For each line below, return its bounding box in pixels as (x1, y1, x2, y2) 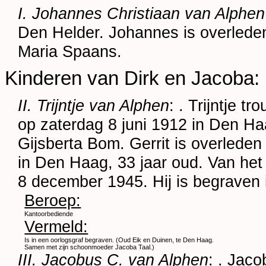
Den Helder (18, 23, 100, 42)
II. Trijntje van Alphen (18, 96, 170, 115)
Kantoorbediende (24, 210, 74, 218)
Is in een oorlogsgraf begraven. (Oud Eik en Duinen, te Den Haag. (24, 236, 214, 244)
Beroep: (24, 191, 81, 210)
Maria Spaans (18, 42, 118, 61)
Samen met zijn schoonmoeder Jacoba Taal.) (24, 243, 155, 251)
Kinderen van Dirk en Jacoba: (5, 67, 259, 89)
